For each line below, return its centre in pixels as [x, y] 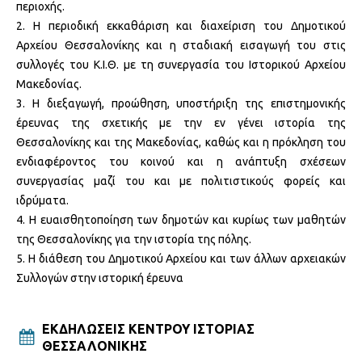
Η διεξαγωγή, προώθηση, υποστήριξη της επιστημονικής [189, 103]
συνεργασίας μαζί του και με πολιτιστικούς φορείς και [181, 181]
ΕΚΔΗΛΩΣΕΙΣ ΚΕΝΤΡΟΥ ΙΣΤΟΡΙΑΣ [148, 328]
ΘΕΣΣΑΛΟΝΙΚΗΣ [95, 345]
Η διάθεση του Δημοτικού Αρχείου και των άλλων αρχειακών [187, 258]
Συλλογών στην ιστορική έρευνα [100, 278]
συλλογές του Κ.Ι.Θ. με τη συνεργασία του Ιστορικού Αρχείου [181, 64]
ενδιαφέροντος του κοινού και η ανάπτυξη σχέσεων [181, 161]
